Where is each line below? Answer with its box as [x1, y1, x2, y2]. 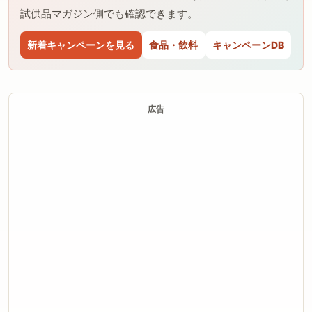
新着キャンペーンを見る [27, 38, 135, 51]
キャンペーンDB [212, 38, 284, 51]
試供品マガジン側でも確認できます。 [20, 7, 198, 21]
